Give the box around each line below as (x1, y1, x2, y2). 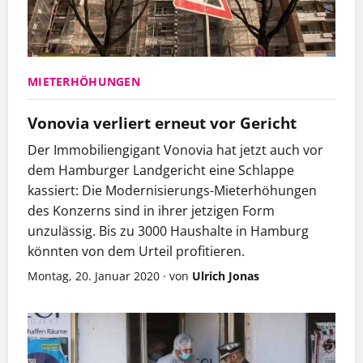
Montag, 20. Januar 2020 (28, 268, 160, 284)
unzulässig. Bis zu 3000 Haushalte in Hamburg (28, 222, 309, 241)
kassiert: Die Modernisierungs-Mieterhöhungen (28, 181, 317, 200)
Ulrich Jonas (192, 268, 259, 284)
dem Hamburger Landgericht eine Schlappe (28, 161, 294, 180)
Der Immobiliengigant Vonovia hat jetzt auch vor (28, 141, 323, 160)
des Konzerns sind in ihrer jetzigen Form (28, 202, 275, 220)
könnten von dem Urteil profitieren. (28, 242, 245, 261)
